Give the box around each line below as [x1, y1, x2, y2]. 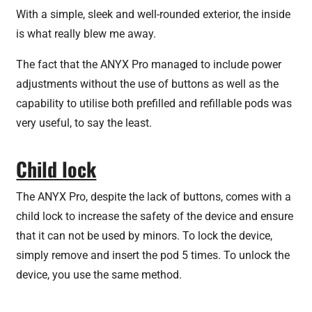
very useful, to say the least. [16, 116, 153, 130]
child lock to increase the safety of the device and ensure [16, 209, 294, 223]
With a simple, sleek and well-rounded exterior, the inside [16, 7, 291, 21]
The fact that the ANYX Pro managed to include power [16, 57, 282, 71]
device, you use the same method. [16, 267, 182, 281]
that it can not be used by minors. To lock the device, [16, 228, 273, 242]
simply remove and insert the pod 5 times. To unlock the [16, 248, 290, 262]
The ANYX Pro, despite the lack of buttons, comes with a [16, 189, 292, 203]
